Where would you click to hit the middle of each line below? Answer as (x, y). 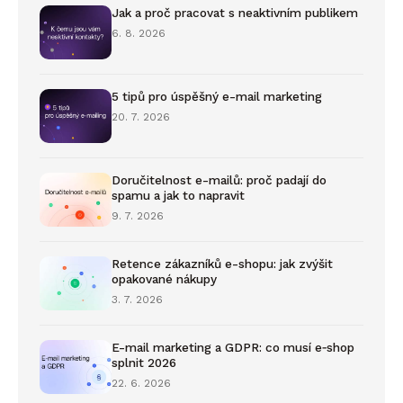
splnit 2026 (144, 362)
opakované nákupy (164, 278)
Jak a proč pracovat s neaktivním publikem (235, 12)
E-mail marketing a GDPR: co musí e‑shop (233, 347)
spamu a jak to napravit (178, 195)
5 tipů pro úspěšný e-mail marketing (217, 96)
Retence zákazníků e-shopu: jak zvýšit (222, 263)
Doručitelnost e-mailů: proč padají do (219, 179)
